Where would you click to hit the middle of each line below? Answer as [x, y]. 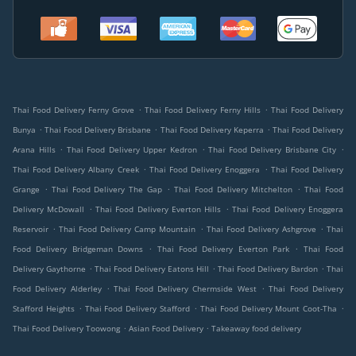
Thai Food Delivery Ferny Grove [74, 110]
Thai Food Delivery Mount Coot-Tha [269, 309]
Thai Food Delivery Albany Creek [76, 170]
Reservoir [31, 229]
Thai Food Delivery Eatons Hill [152, 269]
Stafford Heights [44, 309]
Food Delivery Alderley [57, 289]
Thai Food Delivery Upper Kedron [132, 150]
